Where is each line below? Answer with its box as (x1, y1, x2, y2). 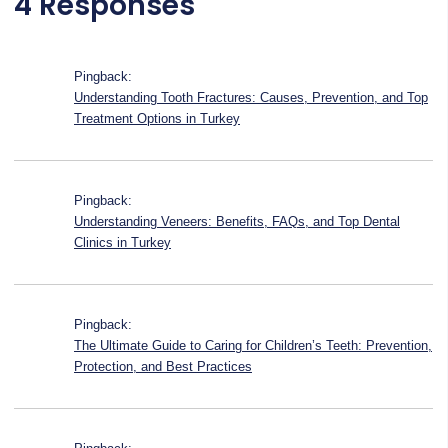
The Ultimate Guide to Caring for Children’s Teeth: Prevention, (74, 338, 432, 353)
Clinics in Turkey (74, 235, 171, 250)
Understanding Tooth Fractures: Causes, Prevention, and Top (74, 90, 428, 105)
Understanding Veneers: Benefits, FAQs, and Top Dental (74, 214, 400, 229)
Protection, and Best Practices (74, 359, 252, 374)
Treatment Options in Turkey (74, 111, 240, 126)
